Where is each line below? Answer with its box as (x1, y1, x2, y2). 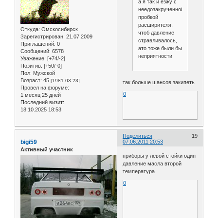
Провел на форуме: (20, 85, 69, 91)
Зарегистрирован (20, 34, 63, 40)
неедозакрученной (138, 6, 184, 12)
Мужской (32, 70, 55, 76)
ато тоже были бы (138, 45, 182, 51)
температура (123, 168, 155, 175)
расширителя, (138, 22, 173, 28)
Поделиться (123, 132, 153, 139)
